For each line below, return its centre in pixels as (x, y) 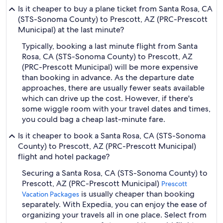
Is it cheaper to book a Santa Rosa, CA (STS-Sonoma (112, 136)
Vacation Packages (51, 194)
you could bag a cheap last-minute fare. (94, 119)
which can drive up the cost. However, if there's (108, 98)
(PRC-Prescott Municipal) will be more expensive (110, 67)
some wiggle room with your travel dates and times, (116, 109)
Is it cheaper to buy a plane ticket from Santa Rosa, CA (115, 9)
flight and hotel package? (64, 157)
